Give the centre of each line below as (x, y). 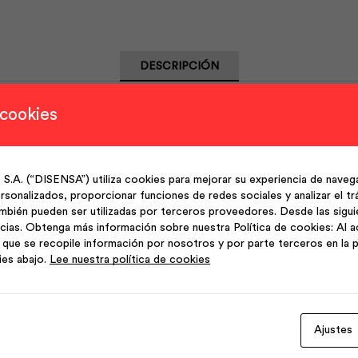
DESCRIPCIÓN (179, 66)
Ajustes (333, 330)
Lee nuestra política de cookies (130, 260)
